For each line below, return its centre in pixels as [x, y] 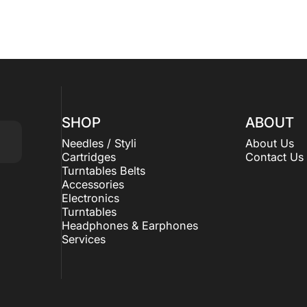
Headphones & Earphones [130, 225]
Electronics [90, 198]
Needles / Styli [99, 143]
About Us [270, 143]
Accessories [93, 184]
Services [83, 239]
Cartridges [88, 157]
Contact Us [275, 157]
